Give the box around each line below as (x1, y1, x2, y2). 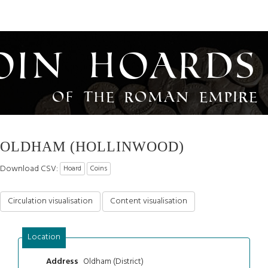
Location (27, 230, 60, 244)
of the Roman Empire (53, 86, 259, 106)
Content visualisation (110, 194, 187, 208)
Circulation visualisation (8, 194, 93, 208)
